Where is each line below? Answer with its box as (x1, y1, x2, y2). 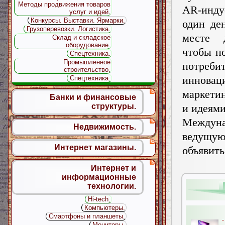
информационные (62, 173, 136, 181)
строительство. (64, 66, 111, 73)
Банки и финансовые (50, 93, 136, 101)
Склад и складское (52, 34, 111, 41)
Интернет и (91, 164, 136, 172)
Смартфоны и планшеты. (48, 212, 125, 220)
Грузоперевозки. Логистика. (27, 25, 111, 33)
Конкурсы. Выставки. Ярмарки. (30, 17, 125, 24)
